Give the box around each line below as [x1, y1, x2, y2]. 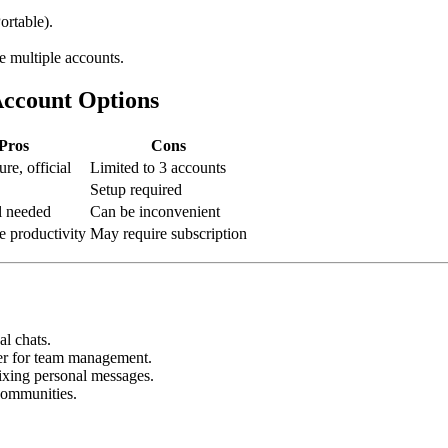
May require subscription [90, 225, 247, 243]
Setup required [90, 181, 182, 199]
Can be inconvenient [90, 203, 220, 221]
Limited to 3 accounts [90, 159, 226, 177]
